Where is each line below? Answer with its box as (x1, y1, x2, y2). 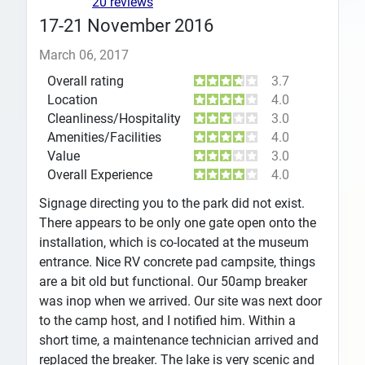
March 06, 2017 (39, 46, 129, 63)
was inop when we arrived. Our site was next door (39, 292, 322, 309)
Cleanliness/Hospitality (47, 110, 181, 126)
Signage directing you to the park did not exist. (39, 195, 305, 211)
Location (47, 91, 98, 108)
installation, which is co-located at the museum (39, 234, 309, 250)
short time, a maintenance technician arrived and (39, 332, 319, 348)
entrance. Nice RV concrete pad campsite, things (39, 253, 315, 270)
